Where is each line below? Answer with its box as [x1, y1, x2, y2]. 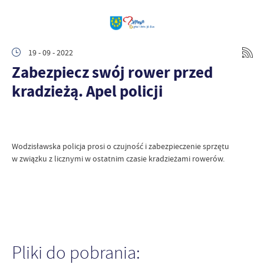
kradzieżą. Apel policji [12, 80, 163, 102]
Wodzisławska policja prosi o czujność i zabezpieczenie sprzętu [12, 141, 229, 151]
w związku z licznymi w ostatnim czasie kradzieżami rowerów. [12, 153, 225, 164]
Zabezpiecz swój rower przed [12, 61, 213, 83]
